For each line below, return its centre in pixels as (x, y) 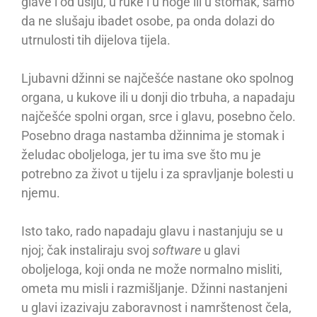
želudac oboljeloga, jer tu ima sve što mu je (141, 155)
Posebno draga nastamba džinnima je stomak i (153, 136)
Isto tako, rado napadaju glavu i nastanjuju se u (152, 231)
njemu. (41, 193)
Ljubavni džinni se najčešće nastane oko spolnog (157, 79)
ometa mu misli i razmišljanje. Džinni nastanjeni (154, 289)
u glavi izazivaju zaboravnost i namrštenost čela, (156, 308)
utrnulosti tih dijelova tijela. (96, 40)
